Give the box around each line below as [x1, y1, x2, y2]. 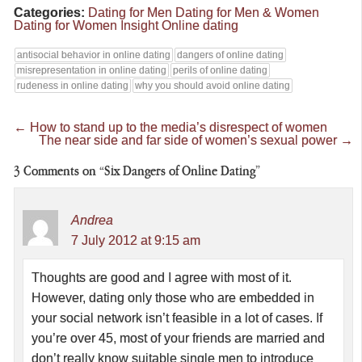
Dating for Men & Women [175, 5, 319, 19]
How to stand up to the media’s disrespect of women [27, 120, 327, 134]
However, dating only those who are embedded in [32, 291, 314, 305]
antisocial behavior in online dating [17, 48, 170, 61]
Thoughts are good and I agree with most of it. [32, 271, 292, 285]
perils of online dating [173, 64, 267, 76]
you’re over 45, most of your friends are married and [32, 331, 325, 346]
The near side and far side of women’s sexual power [39, 133, 340, 147]
